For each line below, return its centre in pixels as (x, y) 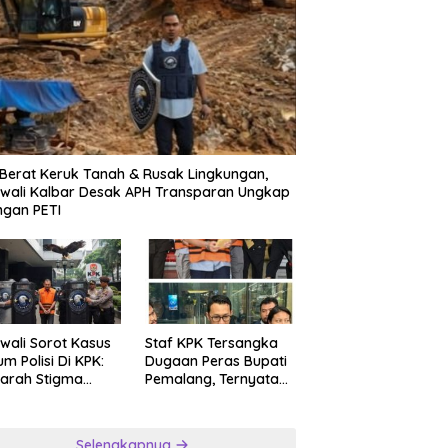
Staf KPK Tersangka (211, 342)
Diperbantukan (194, 414)
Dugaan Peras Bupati (215, 360)
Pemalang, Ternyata (211, 378)
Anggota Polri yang (209, 396)
